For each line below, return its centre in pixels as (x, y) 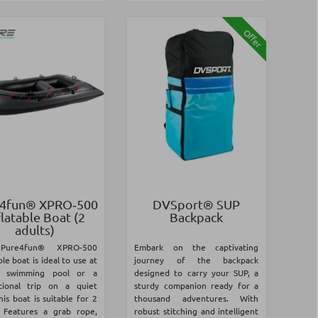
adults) (35, 230)
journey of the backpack (197, 260)
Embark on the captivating (197, 247)
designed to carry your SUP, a (197, 273)
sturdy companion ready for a (197, 286)
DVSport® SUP (197, 204)
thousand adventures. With (197, 298)
